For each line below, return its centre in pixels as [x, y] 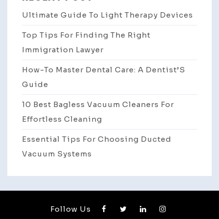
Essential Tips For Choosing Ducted [97, 139]
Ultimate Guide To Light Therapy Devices [108, 15]
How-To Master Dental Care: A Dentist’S [104, 70]
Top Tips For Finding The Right [86, 35]
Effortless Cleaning [62, 119]
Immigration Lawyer [63, 50]
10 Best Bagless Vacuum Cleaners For [98, 105]
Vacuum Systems [57, 154]
